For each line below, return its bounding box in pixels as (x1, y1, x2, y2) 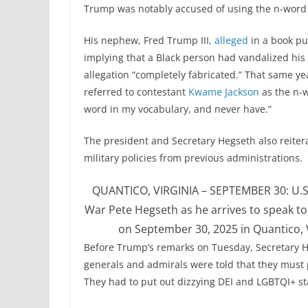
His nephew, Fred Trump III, (84, 34, 214, 47)
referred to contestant (84, 85, 186, 99)
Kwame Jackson (186, 85, 262, 99)
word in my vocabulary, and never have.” (84, 102, 272, 116)
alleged (214, 34, 248, 47)
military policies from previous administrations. (84, 151, 302, 165)
